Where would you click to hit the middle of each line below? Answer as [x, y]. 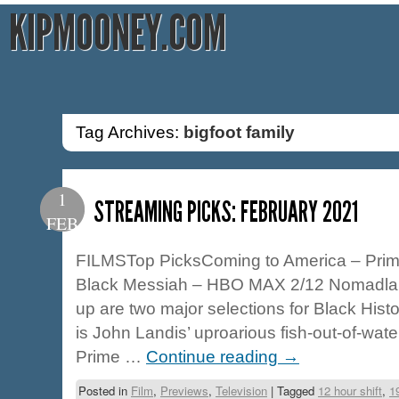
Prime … [111, 357]
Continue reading [214, 357]
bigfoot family [239, 132]
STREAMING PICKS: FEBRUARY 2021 [226, 212]
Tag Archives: [130, 132]
